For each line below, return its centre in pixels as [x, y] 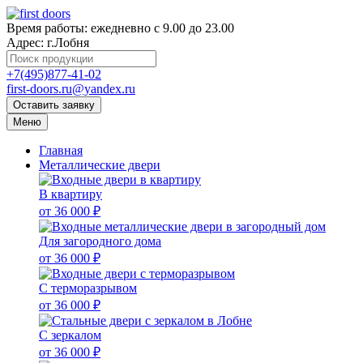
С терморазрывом [88, 288]
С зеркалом [70, 335]
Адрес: [27, 43]
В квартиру [70, 194]
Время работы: [49, 28]
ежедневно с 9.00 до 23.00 [162, 28]
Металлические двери [100, 165]
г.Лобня [68, 43]
